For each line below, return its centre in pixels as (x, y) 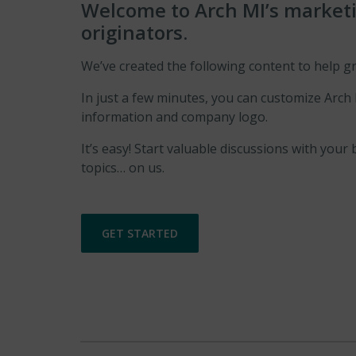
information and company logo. (174, 116)
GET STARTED (140, 233)
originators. (134, 32)
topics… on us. (123, 167)
